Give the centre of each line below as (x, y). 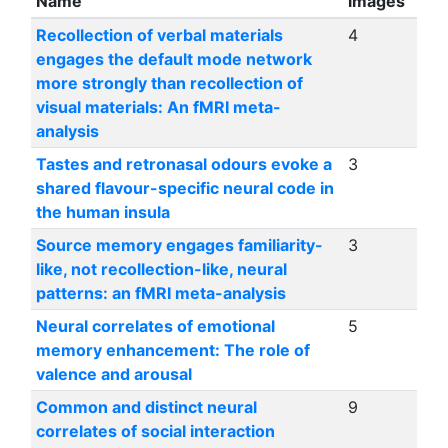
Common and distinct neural (146, 406)
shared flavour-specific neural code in (184, 187)
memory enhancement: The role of (172, 349)
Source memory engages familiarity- (179, 244)
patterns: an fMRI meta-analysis (160, 292)
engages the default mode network (173, 58)
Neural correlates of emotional (155, 325)
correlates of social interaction (155, 430)
